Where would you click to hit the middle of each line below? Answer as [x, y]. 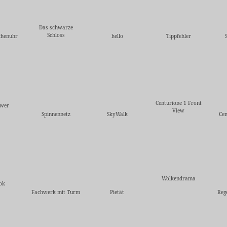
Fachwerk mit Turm [56, 192]
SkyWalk [117, 114]
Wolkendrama [178, 178]
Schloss [56, 35]
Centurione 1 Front [178, 103]
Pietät [117, 192]
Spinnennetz [56, 114]
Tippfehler [178, 36]
